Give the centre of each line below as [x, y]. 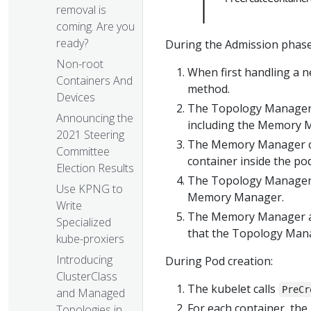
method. [209, 89]
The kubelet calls [233, 288]
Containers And [94, 81]
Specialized [84, 222]
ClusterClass [87, 277]
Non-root [80, 64]
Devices [76, 98]
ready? [72, 43]
